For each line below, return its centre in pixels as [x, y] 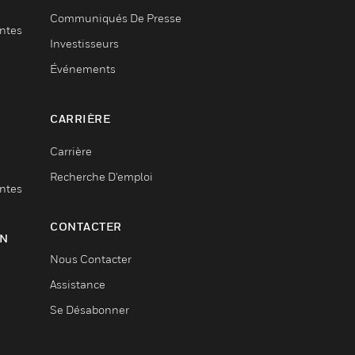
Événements [83, 69]
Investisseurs [84, 43]
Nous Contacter [91, 259]
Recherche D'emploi [101, 176]
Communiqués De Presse [116, 18]
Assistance [78, 284]
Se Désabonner [90, 309]
